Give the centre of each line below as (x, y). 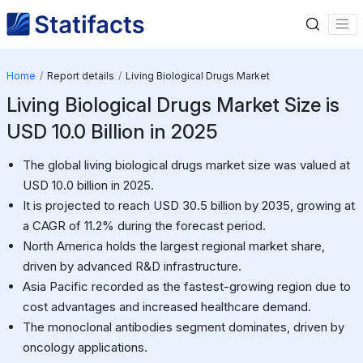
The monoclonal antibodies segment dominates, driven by (183, 327)
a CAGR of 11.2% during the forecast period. (144, 225)
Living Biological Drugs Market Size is (173, 105)
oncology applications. (85, 347)
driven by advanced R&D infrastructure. (132, 266)
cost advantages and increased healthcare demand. (167, 306)
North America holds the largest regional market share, (173, 246)
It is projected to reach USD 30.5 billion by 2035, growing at (188, 205)
